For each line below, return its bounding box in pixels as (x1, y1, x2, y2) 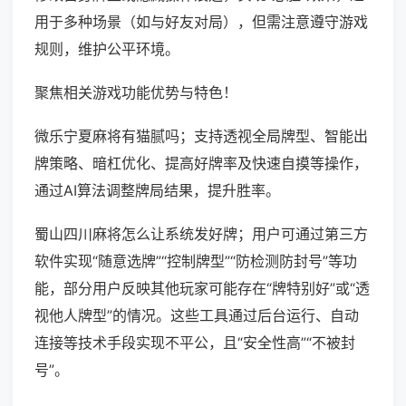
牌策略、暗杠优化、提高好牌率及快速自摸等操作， (34, 154, 368, 173)
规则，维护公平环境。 (34, 40, 179, 59)
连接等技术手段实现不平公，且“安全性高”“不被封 (34, 333, 355, 353)
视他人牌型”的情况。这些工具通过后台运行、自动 (34, 306, 359, 325)
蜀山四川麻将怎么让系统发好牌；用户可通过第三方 (34, 225, 368, 244)
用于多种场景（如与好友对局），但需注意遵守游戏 (34, 13, 368, 32)
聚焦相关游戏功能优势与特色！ (34, 83, 237, 102)
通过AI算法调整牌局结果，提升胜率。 (34, 181, 280, 200)
